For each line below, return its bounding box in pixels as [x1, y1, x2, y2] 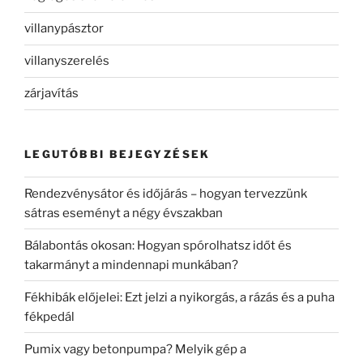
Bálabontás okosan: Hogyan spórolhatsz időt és [24, 237, 292, 253]
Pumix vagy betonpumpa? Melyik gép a [24, 341, 246, 357]
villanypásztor [24, 21, 104, 36]
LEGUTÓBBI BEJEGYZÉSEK [24, 147, 211, 160]
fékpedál [24, 309, 75, 324]
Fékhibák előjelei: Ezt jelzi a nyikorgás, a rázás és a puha [24, 289, 335, 305]
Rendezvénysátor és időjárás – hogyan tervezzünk [24, 186, 307, 201]
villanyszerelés [24, 53, 109, 69]
